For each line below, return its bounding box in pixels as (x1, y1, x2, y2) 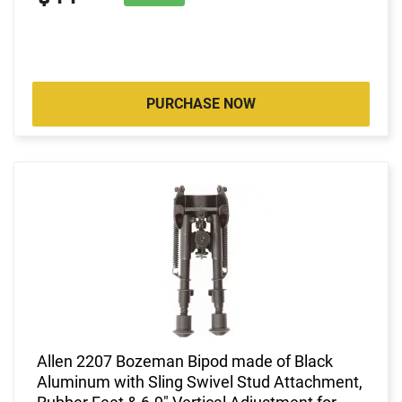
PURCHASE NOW (146, 94, 256, 112)
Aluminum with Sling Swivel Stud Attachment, (37, 371, 363, 391)
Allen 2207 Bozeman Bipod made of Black (37, 351, 333, 371)
